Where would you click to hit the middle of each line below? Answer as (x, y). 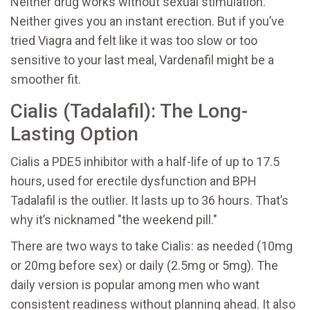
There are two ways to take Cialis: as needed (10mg (152, 246)
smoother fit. (46, 79)
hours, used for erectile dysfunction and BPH (134, 181)
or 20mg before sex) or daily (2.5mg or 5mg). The (144, 265)
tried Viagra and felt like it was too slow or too (134, 40)
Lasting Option (74, 134)
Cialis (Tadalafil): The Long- (129, 111)
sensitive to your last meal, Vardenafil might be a (142, 60)
